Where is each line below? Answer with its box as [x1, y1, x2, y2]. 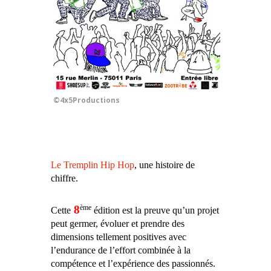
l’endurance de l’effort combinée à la [51, 245, 191, 256]
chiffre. [51, 173, 78, 184]
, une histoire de [134, 160, 195, 171]
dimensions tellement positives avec [51, 232, 186, 243]
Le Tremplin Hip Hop [51, 160, 134, 171]
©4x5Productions [53, 95, 120, 106]
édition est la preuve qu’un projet [91, 205, 219, 216]
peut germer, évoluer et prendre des [51, 218, 184, 229]
